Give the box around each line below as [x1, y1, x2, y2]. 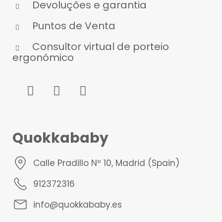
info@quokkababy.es [33, 199, 122, 211]
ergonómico [12, 51, 74, 65]
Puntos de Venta [32, 19, 115, 33]
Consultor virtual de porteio [32, 40, 169, 54]
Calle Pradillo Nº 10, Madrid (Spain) [33, 157, 179, 169]
